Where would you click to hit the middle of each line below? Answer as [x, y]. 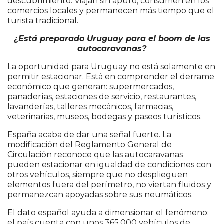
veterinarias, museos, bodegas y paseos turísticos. [105, 117]
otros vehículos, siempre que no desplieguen [98, 175]
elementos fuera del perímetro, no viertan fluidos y [109, 185]
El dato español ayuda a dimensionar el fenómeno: [108, 213]
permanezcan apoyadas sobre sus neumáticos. [100, 195]
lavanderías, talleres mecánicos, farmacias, [90, 107]
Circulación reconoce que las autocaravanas [95, 155]
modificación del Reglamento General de [90, 145]
